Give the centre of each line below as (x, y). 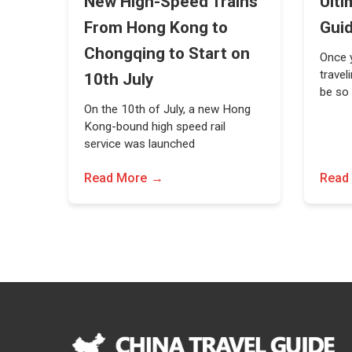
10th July (119, 79)
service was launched (140, 144)
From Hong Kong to (156, 27)
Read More (116, 178)
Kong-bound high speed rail (155, 126)
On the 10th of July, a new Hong (168, 109)
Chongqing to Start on (167, 53)
